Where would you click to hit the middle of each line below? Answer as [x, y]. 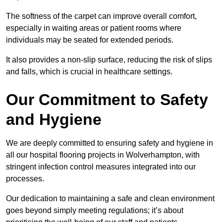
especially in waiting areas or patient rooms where [94, 28]
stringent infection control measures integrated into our [101, 167]
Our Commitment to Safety [107, 100]
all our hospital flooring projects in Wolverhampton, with [103, 155]
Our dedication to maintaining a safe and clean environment [110, 199]
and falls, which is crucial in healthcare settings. [89, 72]
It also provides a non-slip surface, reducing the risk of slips [109, 60]
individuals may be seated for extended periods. [91, 40]
